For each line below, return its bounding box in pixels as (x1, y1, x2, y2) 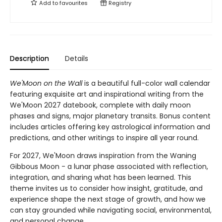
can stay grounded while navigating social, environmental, (10, 205, 212, 215)
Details (65, 54, 88, 63)
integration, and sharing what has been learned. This (10, 172, 191, 182)
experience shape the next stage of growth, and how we (10, 194, 206, 204)
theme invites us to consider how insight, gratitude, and (10, 183, 203, 193)
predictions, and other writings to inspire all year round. (10, 133, 199, 143)
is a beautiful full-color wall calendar (82, 78, 210, 88)
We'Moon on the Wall (10, 78, 82, 88)
